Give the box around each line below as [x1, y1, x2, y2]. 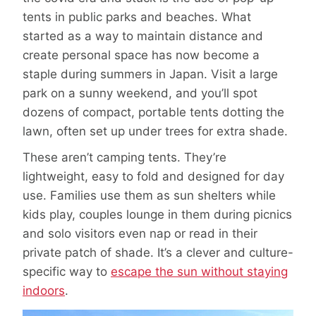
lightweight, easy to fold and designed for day [23, 169, 284, 184]
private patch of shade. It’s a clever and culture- [23, 245, 293, 260]
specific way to [23, 265, 111, 279]
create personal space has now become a [23, 48, 260, 63]
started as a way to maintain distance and [23, 29, 263, 44]
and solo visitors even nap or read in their [23, 226, 257, 241]
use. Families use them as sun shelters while [23, 188, 276, 203]
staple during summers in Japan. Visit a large [23, 67, 278, 82]
